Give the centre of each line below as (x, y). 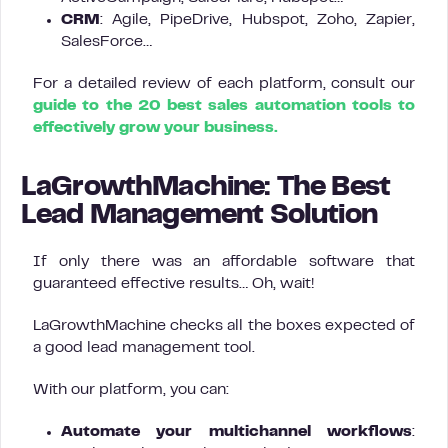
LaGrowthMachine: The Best (206, 188)
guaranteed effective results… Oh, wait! (173, 284)
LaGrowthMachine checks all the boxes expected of (224, 326)
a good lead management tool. (144, 348)
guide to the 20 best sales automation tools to (224, 106)
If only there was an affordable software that (224, 262)
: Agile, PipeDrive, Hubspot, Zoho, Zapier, (257, 20)
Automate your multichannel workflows (236, 432)
